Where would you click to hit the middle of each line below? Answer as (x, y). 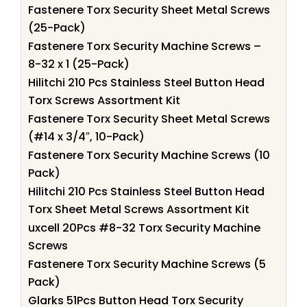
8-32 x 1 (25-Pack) (79, 64)
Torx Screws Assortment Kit (104, 100)
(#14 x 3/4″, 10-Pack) (86, 136)
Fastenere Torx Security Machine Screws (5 (147, 264)
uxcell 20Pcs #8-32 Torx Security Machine (144, 228)
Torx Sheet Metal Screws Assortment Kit (139, 209)
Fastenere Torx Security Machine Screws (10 (149, 155)
